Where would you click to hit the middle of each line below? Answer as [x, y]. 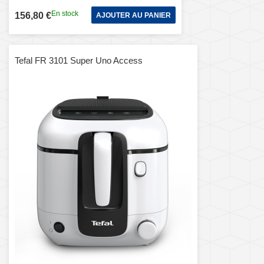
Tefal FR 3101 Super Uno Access [79, 60]
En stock [65, 14]
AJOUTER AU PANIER [133, 15]
